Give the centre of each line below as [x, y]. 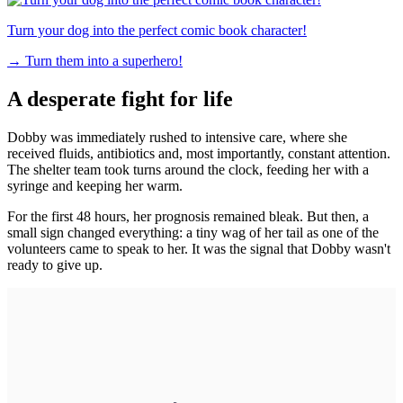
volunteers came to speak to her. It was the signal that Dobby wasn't [199, 248]
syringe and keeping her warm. [95, 185]
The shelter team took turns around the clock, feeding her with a [188, 169]
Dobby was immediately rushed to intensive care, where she [177, 137]
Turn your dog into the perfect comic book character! [157, 30]
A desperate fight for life [120, 99]
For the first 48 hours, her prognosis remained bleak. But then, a [188, 216]
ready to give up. [55, 264]
